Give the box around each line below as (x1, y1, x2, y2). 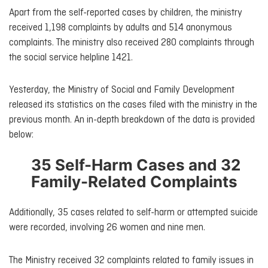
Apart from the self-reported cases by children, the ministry (9, 7, 242, 18)
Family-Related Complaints (31, 172, 237, 191)
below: (9, 130, 33, 141)
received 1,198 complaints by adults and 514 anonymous (9, 22, 232, 33)
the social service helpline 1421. (9, 52, 133, 63)
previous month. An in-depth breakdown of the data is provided (9, 115, 255, 126)
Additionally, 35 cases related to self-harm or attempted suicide (9, 208, 258, 218)
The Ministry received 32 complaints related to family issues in (9, 255, 254, 266)
